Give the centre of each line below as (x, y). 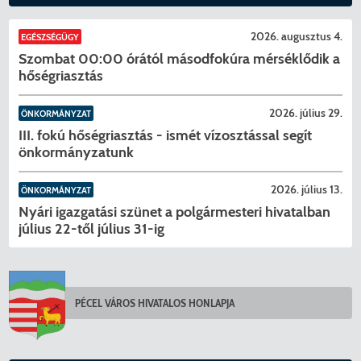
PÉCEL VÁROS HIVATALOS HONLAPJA (155, 303)
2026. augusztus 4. (296, 37)
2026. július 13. (306, 190)
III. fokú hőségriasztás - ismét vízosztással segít (166, 135)
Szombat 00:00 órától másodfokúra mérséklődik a (180, 58)
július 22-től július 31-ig (92, 228)
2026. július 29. (305, 113)
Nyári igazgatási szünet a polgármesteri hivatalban (175, 212)
